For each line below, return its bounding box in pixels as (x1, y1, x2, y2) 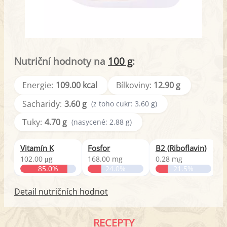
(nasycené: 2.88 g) (71, 117, 132, 127)
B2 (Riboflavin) (155, 143, 206, 154)
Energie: (22, 80, 53, 91)
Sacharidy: (22, 98, 62, 109)
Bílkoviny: (116, 80, 152, 91)
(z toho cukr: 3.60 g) (91, 98, 158, 108)
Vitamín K (20, 143, 54, 154)
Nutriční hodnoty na (14, 54, 108, 67)
